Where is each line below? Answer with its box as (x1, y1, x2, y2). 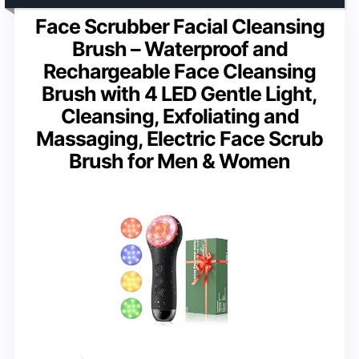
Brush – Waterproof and (71, 36, 288, 61)
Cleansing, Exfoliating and (60, 103, 299, 128)
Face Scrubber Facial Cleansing (34, 14, 325, 38)
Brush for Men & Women (69, 148, 290, 173)
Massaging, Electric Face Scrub (36, 126, 323, 151)
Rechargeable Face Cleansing (43, 58, 316, 83)
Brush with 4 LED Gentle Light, (42, 81, 317, 106)
